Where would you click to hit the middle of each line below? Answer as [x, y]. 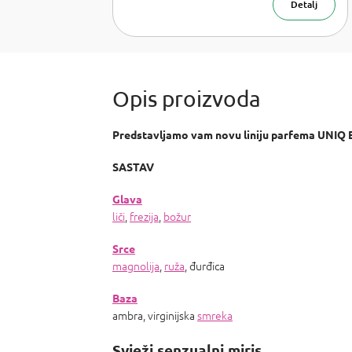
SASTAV [133, 166]
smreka [215, 315]
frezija [144, 216]
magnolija [136, 265]
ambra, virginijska [155, 315]
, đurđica [205, 265]
